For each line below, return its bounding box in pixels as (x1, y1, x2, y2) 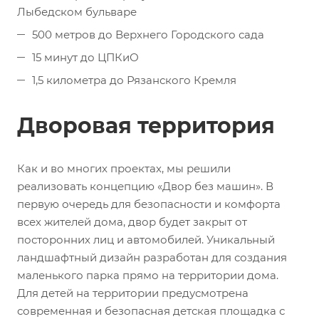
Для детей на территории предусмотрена (17, 286, 249, 300)
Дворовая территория (17, 112, 275, 139)
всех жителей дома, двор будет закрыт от (17, 214, 247, 229)
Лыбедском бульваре (17, 4, 137, 19)
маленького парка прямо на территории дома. (17, 268, 278, 282)
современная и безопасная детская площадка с (17, 303, 285, 318)
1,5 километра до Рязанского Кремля (32, 73, 236, 87)
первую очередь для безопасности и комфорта (17, 197, 281, 211)
